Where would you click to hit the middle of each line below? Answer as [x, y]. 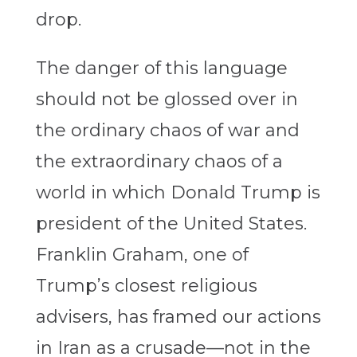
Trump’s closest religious [146, 286]
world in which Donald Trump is [178, 193]
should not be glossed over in [167, 100]
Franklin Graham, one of [142, 255]
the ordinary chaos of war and [167, 131]
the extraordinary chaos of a [159, 162]
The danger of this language [161, 69]
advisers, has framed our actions [178, 317]
